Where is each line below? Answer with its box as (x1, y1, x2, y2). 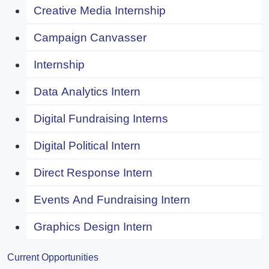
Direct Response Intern (34, 166, 153, 179)
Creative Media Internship (34, 4, 166, 17)
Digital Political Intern (34, 139, 141, 152)
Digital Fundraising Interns (34, 112, 168, 125)
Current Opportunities (7, 252, 98, 262)
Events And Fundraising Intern (34, 193, 190, 206)
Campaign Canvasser (34, 31, 147, 44)
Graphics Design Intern (34, 220, 153, 233)
